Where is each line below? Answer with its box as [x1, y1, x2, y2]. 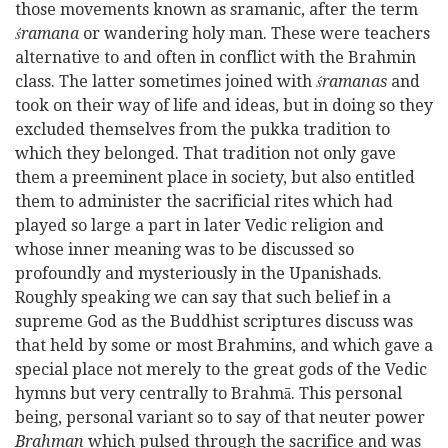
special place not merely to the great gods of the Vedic [15, 360, 427, 379]
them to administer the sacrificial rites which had [15, 192, 393, 211]
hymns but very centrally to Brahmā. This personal [15, 384, 402, 403]
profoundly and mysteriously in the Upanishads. [15, 264, 382, 283]
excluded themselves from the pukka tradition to [15, 120, 390, 139]
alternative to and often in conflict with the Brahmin [15, 48, 416, 67]
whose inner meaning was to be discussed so [15, 240, 354, 259]
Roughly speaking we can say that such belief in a [15, 288, 391, 307]
